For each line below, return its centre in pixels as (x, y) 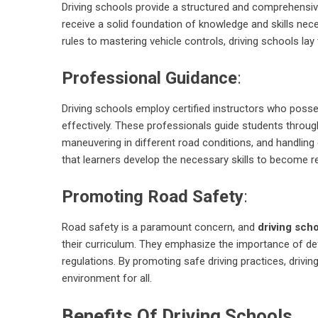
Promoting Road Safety (153, 197)
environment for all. (107, 279)
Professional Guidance (149, 78)
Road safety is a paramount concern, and (160, 227)
